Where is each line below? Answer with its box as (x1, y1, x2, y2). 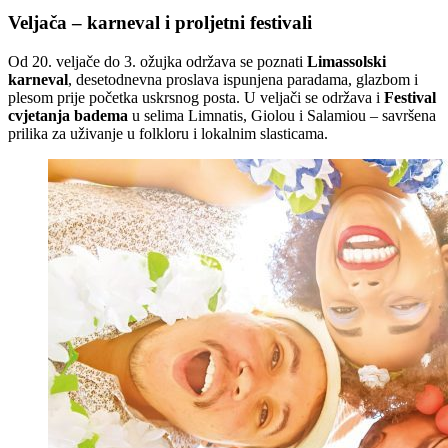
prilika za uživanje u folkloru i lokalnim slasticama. (8, 124, 328, 142)
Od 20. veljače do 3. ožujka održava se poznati (8, 52, 307, 70)
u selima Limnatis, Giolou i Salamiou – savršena (128, 106, 436, 124)
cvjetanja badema (8, 106, 128, 124)
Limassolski (307, 52, 386, 70)
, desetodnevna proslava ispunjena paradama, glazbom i (68, 70, 418, 88)
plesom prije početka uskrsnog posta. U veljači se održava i (8, 88, 384, 106)
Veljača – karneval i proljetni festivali (8, 11, 312, 33)
